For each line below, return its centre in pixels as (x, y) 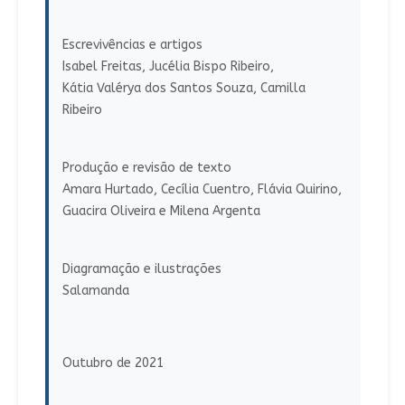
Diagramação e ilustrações (141, 269)
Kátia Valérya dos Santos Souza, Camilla (184, 89)
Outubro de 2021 (113, 363)
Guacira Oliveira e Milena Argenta (161, 212)
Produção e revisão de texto (146, 168)
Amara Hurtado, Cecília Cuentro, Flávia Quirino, (202, 190)
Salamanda (95, 291)
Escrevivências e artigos (132, 45)
